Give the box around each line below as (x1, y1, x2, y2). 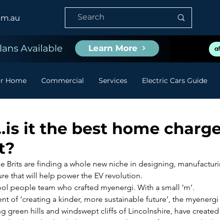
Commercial (41, 76, 84, 85)
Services (99, 76, 127, 85)
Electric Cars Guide (142, 76, 207, 85)
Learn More (88, 43, 137, 54)
